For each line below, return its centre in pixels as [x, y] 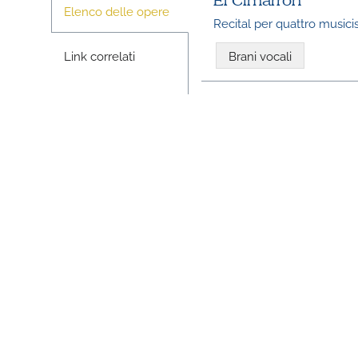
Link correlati [99, 55]
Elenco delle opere [116, 10]
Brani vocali [261, 56]
